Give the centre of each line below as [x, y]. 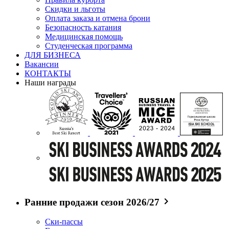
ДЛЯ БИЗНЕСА [53, 55]
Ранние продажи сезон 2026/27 [92, 202]
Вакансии [42, 64]
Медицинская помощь [84, 37]
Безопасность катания [83, 28]
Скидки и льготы [75, 9]
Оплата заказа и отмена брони [98, 18]
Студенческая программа [89, 46]
